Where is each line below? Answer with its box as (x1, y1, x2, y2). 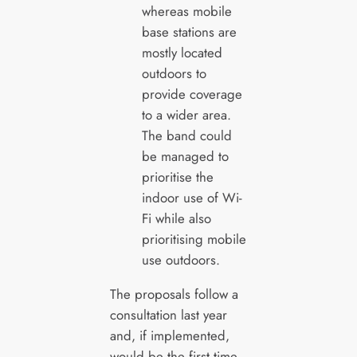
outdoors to (141, 64, 206, 84)
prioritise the (141, 167, 214, 187)
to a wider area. (141, 105, 231, 125)
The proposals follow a (109, 284, 238, 304)
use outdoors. (141, 250, 220, 270)
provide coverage (141, 84, 242, 104)
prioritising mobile (141, 229, 246, 249)
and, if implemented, (109, 325, 229, 345)
